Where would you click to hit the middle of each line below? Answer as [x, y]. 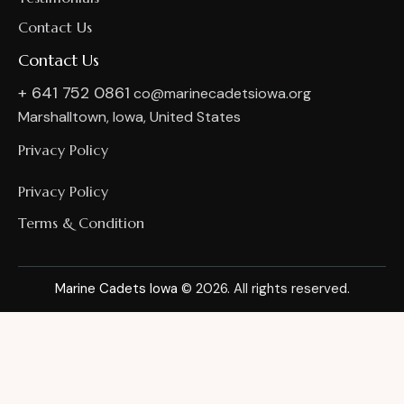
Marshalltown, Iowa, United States [129, 117]
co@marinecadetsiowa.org [222, 94]
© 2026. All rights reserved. [263, 289]
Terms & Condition [81, 223]
